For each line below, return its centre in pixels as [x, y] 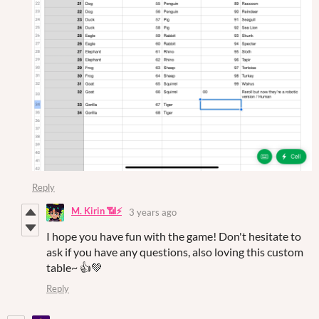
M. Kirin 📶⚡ [96, 211]
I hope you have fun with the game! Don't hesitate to [174, 236]
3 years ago [153, 213]
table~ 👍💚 [74, 267]
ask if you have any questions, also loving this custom [175, 251]
